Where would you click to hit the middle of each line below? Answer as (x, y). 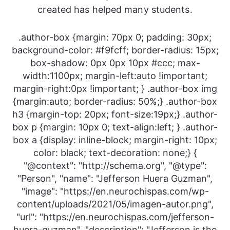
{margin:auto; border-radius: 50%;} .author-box (115, 102)
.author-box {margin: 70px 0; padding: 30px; (115, 37)
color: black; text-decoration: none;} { (115, 153)
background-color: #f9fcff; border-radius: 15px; (115, 50)
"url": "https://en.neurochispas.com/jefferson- (115, 217)
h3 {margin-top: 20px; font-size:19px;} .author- (115, 114)
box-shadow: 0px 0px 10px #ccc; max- (115, 63)
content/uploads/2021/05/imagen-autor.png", (115, 204)
